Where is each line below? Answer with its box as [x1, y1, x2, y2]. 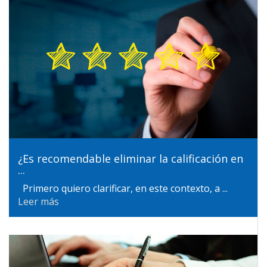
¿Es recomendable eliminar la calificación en [18, 151, 243, 166]
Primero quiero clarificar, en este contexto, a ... [18, 182, 228, 195]
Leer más [18, 195, 59, 208]
